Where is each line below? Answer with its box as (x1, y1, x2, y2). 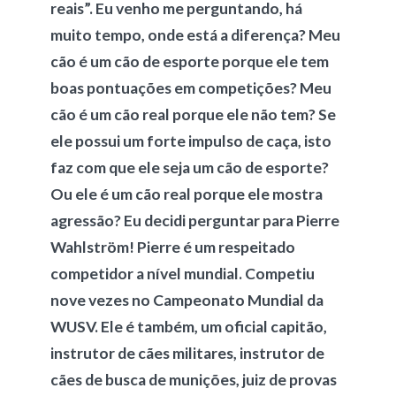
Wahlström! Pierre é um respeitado (49, 238, 295, 256)
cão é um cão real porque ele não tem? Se (49, 105, 336, 124)
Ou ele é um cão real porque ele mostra (49, 185, 323, 203)
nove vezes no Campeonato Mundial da (49, 291, 324, 309)
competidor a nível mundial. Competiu (49, 264, 315, 283)
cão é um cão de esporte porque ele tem (49, 52, 329, 71)
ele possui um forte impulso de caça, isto (49, 132, 331, 150)
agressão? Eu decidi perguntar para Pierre (49, 211, 339, 230)
